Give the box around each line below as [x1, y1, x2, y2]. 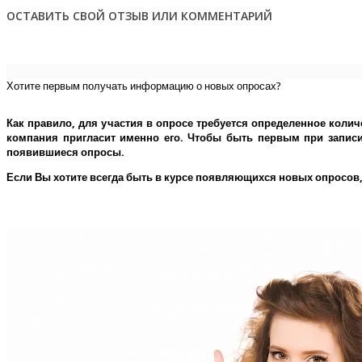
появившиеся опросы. [6, 145, 124, 158]
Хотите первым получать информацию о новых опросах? [6, 79, 281, 92]
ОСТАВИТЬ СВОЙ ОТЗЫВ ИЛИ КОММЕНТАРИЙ [6, 7, 272, 23]
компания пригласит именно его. [6, 131, 188, 144]
